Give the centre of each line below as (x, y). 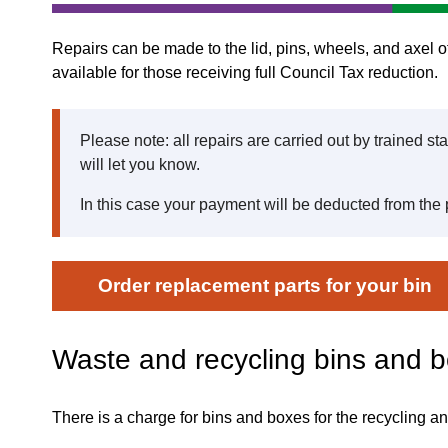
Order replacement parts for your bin (264, 285)
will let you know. (140, 164)
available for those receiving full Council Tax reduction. (245, 72)
